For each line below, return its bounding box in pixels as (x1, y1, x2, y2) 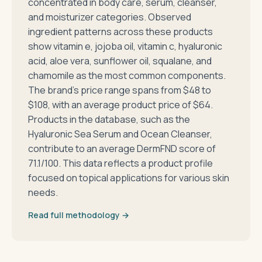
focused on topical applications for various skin (28, 171, 229, 184)
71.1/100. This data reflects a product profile (28, 157, 213, 170)
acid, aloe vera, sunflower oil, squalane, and (28, 54, 212, 67)
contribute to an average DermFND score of (28, 142, 216, 155)
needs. (28, 186, 58, 199)
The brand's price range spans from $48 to (28, 84, 211, 96)
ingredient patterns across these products (28, 25, 213, 38)
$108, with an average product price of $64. (28, 98, 213, 111)
